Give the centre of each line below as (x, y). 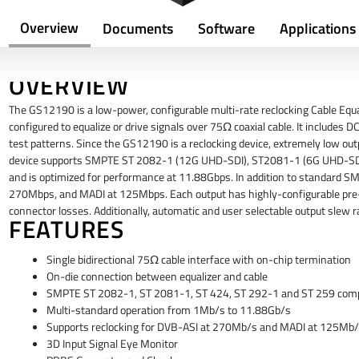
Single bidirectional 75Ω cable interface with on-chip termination (198, 259)
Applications (317, 29)
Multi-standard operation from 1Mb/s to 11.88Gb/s (168, 310)
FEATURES (66, 230)
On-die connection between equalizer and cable (157, 276)
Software (226, 29)
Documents (137, 29)
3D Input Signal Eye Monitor (112, 343)
